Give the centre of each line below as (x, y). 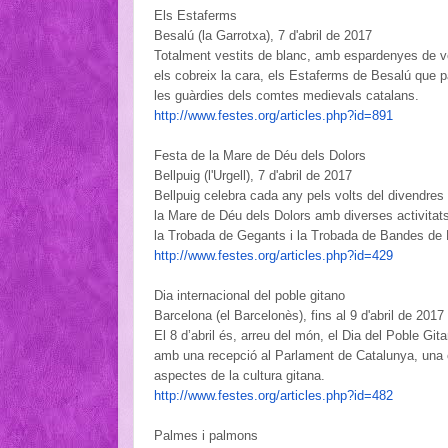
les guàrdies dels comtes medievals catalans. (288, 95)
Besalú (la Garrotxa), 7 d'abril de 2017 (263, 35)
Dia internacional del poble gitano (249, 295)
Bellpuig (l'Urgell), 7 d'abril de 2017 (253, 175)
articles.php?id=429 (336, 255)
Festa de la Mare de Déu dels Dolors (260, 155)
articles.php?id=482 (336, 395)
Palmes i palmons (206, 435)
